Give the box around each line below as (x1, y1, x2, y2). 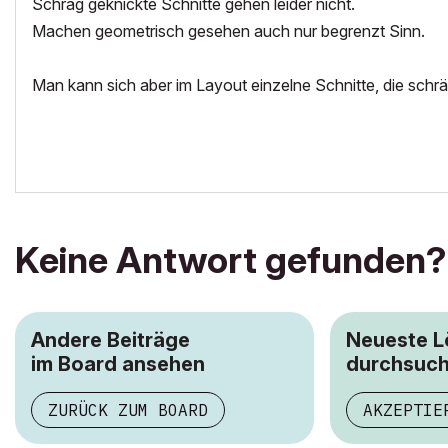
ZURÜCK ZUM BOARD (48, 400, 208, 420)
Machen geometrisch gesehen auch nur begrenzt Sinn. (32, 21, 425, 41)
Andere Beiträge (31, 328, 190, 352)
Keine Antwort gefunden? (15, 238, 446, 282)
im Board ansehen (31, 352, 205, 376)
